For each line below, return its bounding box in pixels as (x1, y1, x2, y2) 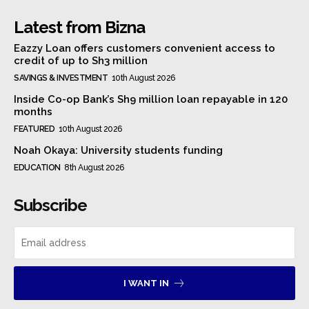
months (14, 105, 52, 118)
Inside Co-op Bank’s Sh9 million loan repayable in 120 (14, 92, 288, 106)
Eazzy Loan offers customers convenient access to (14, 41, 275, 54)
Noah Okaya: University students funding (14, 143, 223, 157)
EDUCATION (14, 162, 61, 172)
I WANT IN (123, 277, 169, 288)
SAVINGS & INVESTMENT (14, 72, 108, 83)
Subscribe (14, 195, 87, 215)
